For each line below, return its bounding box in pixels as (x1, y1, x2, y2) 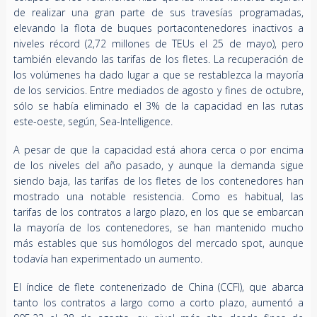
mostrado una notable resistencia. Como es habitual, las (13, 190, 304, 204)
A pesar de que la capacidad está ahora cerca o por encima (13, 143, 304, 157)
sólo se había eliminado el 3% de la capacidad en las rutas (13, 99, 304, 113)
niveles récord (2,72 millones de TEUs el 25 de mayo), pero (13, 37, 304, 51)
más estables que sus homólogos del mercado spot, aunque (13, 236, 304, 250)
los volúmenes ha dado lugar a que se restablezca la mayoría (13, 68, 304, 82)
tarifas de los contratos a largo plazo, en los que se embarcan (13, 205, 304, 219)
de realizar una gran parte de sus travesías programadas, (13, 6, 304, 20)
